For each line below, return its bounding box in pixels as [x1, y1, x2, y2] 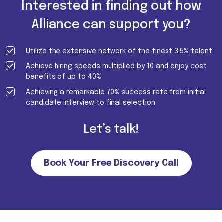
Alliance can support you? [31, 18, 191, 32]
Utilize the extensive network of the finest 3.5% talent [26, 48, 212, 55]
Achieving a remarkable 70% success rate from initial [26, 89, 206, 96]
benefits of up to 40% [26, 73, 101, 81]
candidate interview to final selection [26, 99, 155, 107]
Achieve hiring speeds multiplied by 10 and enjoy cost [26, 63, 207, 70]
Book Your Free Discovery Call [43, 159, 179, 168]
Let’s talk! [83, 123, 139, 136]
